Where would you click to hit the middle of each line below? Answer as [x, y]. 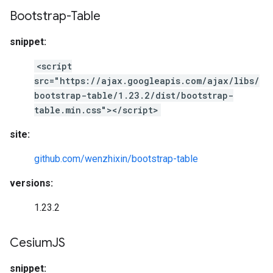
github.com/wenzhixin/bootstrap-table [116, 159]
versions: [31, 183]
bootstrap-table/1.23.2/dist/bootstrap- [134, 95]
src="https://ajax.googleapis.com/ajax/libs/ [147, 81]
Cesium [31, 243]
